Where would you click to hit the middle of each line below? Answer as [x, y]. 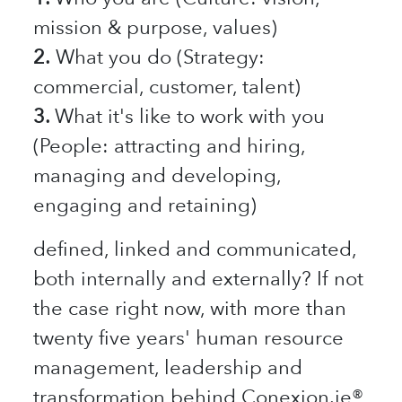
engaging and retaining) [145, 205]
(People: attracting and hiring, [170, 145]
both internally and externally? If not [199, 278]
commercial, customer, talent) [167, 86]
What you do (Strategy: [158, 57]
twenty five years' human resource [189, 337]
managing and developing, [157, 175]
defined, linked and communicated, [195, 249]
